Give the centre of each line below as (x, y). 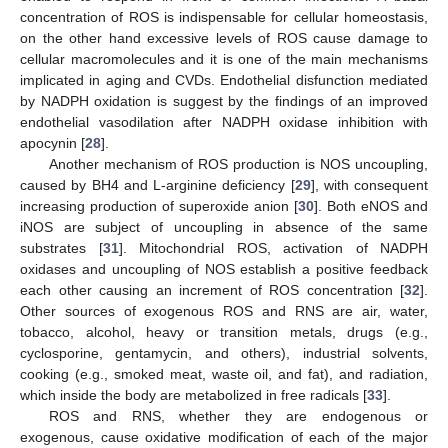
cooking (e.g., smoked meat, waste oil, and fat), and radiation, (224, 374)
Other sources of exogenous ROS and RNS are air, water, (224, 311)
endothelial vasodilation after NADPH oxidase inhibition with (224, 122)
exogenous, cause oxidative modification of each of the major (224, 437)
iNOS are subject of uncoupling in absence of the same (224, 227)
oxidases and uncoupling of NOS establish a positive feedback (224, 269)
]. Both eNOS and (371, 206)
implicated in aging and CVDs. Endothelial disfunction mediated (224, 80)
